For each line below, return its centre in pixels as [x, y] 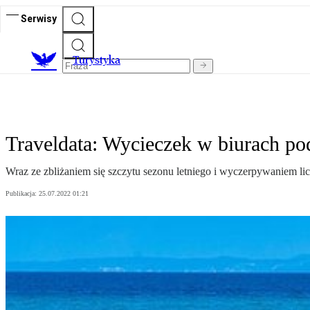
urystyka [100, 60]
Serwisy [39, 18]
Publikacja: [22, 194]
